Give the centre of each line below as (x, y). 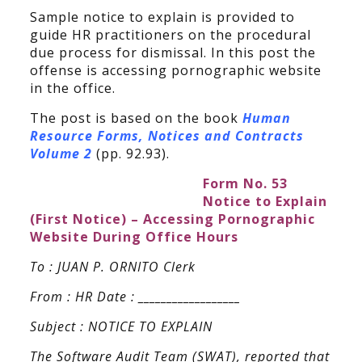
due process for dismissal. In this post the (173, 53)
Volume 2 (61, 154)
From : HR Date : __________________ (135, 297)
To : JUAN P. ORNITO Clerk (112, 267)
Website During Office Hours (134, 237)
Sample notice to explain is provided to (162, 17)
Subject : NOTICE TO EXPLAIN (121, 326)
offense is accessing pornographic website (175, 70)
